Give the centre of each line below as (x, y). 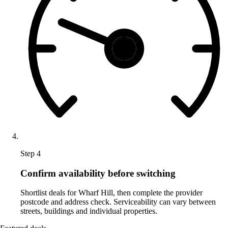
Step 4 (31, 153)
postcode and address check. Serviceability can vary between (118, 202)
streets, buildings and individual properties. (89, 211)
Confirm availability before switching (98, 173)
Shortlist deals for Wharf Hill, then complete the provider (111, 193)
